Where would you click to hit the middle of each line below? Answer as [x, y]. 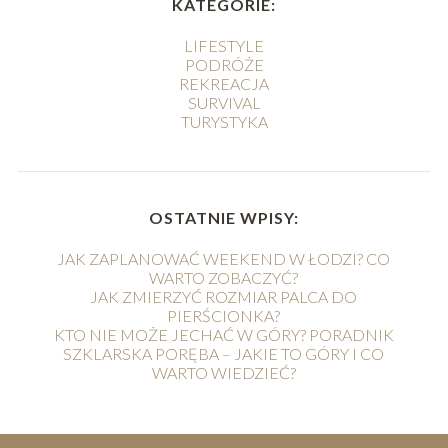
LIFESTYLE [224, 45]
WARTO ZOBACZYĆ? [224, 277]
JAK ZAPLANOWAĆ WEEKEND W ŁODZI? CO [224, 258]
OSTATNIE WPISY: [223, 217]
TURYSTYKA [224, 121]
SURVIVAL [224, 102]
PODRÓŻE [224, 64]
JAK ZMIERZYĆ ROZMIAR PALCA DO [224, 296]
